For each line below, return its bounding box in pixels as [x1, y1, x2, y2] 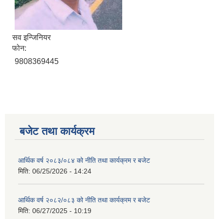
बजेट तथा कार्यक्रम [20, 125, 94, 137]
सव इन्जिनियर [12, 33, 51, 42]
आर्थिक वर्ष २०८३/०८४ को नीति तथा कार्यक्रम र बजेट [18, 156, 150, 164]
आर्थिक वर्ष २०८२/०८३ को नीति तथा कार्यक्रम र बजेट [18, 196, 150, 204]
